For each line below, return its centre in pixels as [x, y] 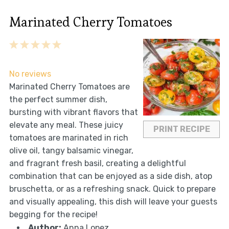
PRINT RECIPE [181, 129]
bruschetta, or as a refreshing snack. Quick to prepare [112, 189]
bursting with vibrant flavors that [73, 112]
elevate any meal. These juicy [66, 125]
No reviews [30, 74]
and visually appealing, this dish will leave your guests [113, 202]
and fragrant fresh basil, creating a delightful [97, 164]
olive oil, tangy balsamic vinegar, [71, 151]
